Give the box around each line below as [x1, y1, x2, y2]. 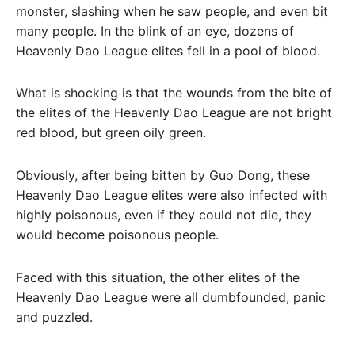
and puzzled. [16, 308, 93, 325]
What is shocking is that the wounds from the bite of [16, 85, 332, 101]
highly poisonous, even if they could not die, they [16, 207, 311, 223]
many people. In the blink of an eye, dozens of [16, 22, 294, 39]
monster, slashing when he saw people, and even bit [16, 2, 328, 19]
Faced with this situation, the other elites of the [16, 269, 300, 285]
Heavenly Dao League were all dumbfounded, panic [16, 288, 326, 305]
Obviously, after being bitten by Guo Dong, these [16, 167, 310, 184]
